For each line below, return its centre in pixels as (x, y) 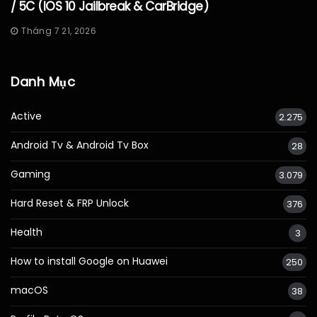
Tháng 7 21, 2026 (59, 31)
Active (26, 116)
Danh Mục (43, 82)
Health (27, 232)
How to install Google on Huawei (89, 261)
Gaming (30, 174)
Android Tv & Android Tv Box (80, 145)
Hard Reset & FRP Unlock (70, 203)
